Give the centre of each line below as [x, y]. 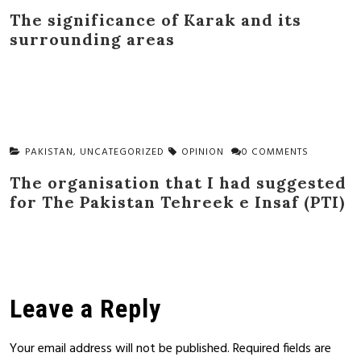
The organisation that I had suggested [178, 182]
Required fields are [282, 349]
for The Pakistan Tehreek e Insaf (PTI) [177, 201]
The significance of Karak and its [156, 19]
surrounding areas [92, 39]
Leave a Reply [85, 308]
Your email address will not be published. [120, 349]
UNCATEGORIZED [122, 152]
